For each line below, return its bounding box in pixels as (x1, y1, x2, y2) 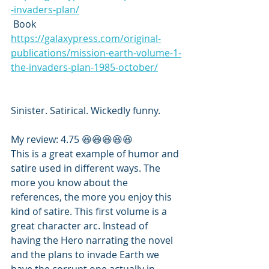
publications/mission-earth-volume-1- (11, 46, 181, 60)
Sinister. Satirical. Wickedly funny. (11, 104, 160, 118)
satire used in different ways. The (11, 162, 163, 175)
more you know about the (11, 176, 130, 190)
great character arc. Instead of (11, 219, 150, 233)
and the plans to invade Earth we (11, 248, 162, 262)
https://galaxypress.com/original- (11, 32, 161, 46)
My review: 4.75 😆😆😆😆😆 (11, 133, 133, 147)
